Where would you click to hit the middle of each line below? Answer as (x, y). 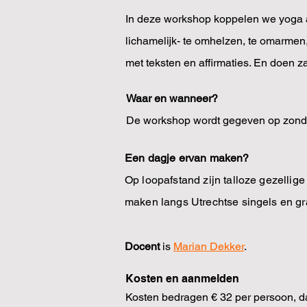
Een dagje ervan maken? (187, 158)
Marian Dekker (209, 246)
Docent (144, 246)
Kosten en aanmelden (182, 279)
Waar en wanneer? (172, 98)
